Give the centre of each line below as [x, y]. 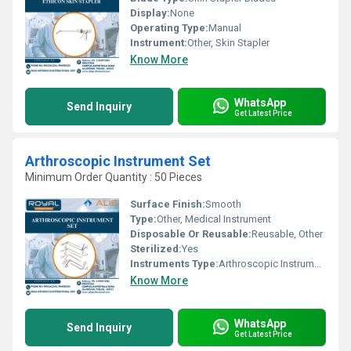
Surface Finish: [168, 204]
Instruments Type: [174, 264]
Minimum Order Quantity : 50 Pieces [114, 177]
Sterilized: [156, 249]
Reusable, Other [287, 234]
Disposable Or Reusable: [191, 234]
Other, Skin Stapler [228, 43]
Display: [150, 13]
